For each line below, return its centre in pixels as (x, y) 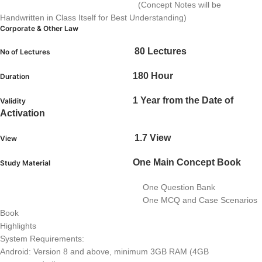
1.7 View (153, 138)
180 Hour (153, 76)
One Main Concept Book (187, 162)
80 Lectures (161, 51)
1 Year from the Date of (183, 100)
